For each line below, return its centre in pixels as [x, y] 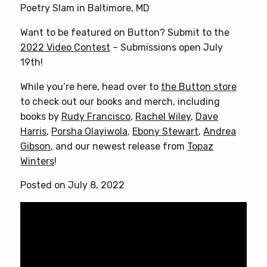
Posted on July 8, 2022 [72, 185]
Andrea [220, 131]
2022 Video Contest [65, 47]
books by [41, 116]
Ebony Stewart [165, 131]
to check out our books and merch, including [120, 101]
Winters [37, 161]
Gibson [35, 146]
